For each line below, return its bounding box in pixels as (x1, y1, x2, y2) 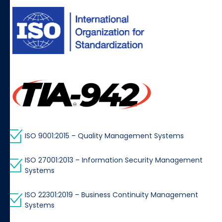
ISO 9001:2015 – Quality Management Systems (25, 131, 184, 141)
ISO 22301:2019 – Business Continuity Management (25, 190, 198, 200)
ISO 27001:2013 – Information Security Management (25, 155, 203, 166)
